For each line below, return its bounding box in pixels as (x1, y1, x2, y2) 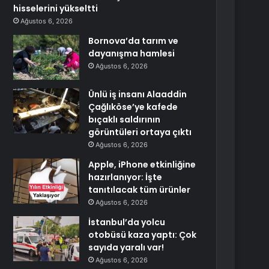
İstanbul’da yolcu (88, 216, 166, 228)
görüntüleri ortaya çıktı (88, 126, 192, 138)
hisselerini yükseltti (13, 2, 98, 14)
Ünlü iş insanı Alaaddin (88, 88, 187, 100)
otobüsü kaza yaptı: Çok (88, 229, 197, 241)
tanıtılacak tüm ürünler (88, 184, 191, 196)
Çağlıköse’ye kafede (88, 101, 178, 113)
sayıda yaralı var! (88, 241, 165, 253)
